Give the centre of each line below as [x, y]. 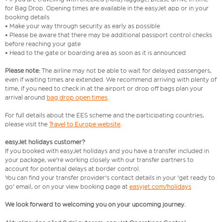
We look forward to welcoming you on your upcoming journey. [95, 205]
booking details [28, 17]
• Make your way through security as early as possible [83, 26]
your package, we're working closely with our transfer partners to [99, 160]
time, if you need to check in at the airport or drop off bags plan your [104, 89]
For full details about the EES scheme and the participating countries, [105, 115]
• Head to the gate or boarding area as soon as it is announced [95, 53]
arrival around [26, 98]
